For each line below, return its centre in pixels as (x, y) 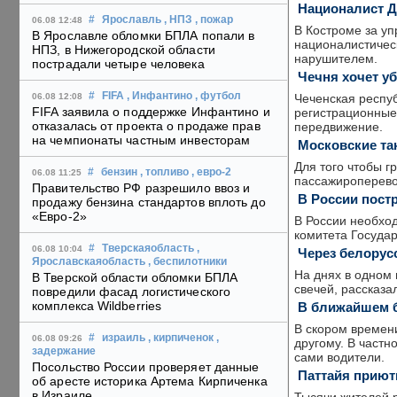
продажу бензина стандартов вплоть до (149, 202)
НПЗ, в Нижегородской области (124, 50)
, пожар (214, 20)
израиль (124, 338)
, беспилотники (187, 262)
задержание (64, 351)
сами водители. (339, 357)
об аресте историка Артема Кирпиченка (150, 381)
